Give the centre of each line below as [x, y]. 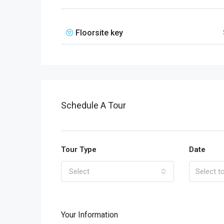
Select [79, 171]
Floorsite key [99, 33]
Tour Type [79, 149]
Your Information [89, 215]
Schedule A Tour [93, 105]
